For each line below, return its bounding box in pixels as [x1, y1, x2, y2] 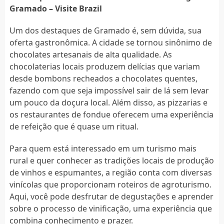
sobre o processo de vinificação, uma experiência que [9, 202, 212, 214]
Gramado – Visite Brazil [9, 2, 102, 14]
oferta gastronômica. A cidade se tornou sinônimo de [9, 36, 212, 48]
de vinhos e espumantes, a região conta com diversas [9, 166, 212, 178]
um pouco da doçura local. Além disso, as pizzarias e [9, 96, 207, 108]
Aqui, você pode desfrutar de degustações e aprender [9, 190, 213, 202]
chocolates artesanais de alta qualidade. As [9, 48, 172, 60]
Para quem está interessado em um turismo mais [9, 142, 196, 154]
